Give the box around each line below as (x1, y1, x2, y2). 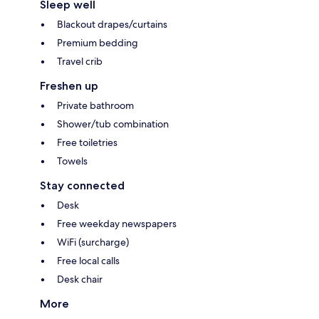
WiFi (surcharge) (57, 236, 129, 249)
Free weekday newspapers (57, 217, 177, 231)
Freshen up (40, 79, 98, 93)
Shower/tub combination (57, 117, 169, 131)
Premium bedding (57, 36, 138, 50)
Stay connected (40, 179, 125, 193)
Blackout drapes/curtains (57, 18, 167, 31)
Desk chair (57, 273, 103, 286)
